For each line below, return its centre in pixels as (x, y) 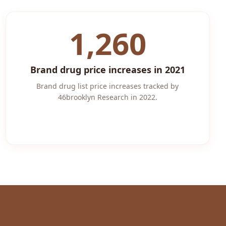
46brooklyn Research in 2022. (107, 97)
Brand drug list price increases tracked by (108, 86)
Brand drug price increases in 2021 (107, 70)
